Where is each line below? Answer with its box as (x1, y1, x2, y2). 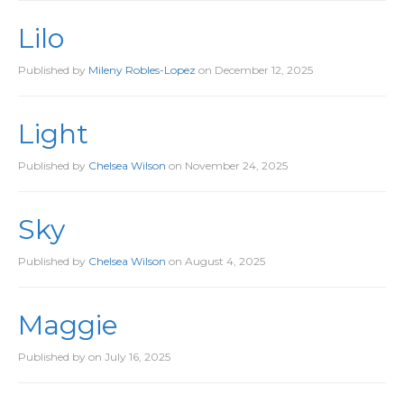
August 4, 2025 (185, 254, 265, 268)
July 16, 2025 (105, 350, 170, 363)
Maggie (18, 308, 118, 342)
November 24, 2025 (185, 159, 288, 172)
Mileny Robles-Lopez (88, 63, 196, 77)
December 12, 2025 (215, 63, 313, 77)
